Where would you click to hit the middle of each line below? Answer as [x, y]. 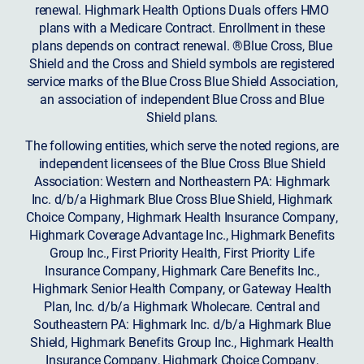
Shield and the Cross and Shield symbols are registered [182, 63]
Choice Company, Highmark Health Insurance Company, [182, 216]
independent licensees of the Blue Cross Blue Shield [182, 162]
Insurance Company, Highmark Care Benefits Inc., [182, 270]
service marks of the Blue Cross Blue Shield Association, [182, 81]
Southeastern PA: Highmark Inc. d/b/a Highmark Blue [182, 323]
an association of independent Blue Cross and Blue [182, 99]
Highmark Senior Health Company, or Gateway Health [182, 288]
